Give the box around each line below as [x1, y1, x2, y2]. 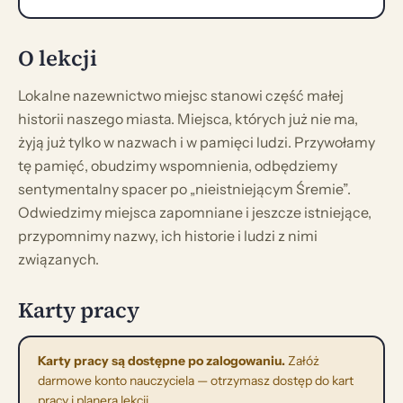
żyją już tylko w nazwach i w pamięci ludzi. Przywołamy [18, 132, 375, 151]
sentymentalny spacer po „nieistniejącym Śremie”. [18, 179, 351, 198]
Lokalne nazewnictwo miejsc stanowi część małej [18, 85, 344, 104]
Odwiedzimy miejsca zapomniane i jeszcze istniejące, [18, 202, 372, 221]
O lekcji [18, 42, 97, 73]
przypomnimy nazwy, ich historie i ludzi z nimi [18, 226, 318, 245]
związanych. [18, 249, 99, 268]
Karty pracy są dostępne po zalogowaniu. [37, 353, 285, 369]
